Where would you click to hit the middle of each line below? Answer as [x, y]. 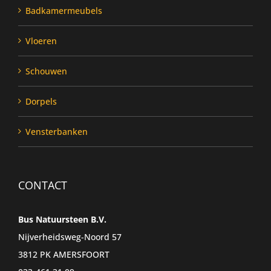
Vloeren [41, 41]
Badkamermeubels [64, 11]
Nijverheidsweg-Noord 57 [70, 237]
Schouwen [46, 71]
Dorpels [41, 101]
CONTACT [43, 185]
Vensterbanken [57, 132]
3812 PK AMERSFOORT [64, 254]
